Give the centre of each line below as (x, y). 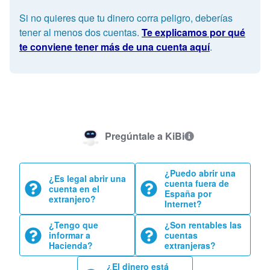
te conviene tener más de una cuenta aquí (115, 47)
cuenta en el (74, 188)
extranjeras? (190, 246)
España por (188, 194)
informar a (70, 235)
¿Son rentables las (203, 225)
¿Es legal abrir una (87, 178)
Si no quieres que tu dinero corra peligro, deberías (126, 18)
